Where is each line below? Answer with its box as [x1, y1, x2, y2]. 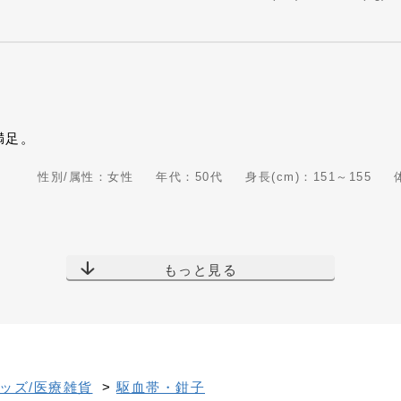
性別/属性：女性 [38, 170, 133, 184]
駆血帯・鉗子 [116, 380, 205, 396]
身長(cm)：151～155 [245, 170, 371, 184]
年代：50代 [156, 170, 223, 184]
